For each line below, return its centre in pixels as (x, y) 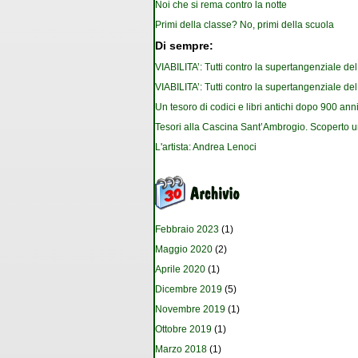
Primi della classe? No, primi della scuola (245, 25)
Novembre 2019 (190, 310)
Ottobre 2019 (183, 330)
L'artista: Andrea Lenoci (206, 147)
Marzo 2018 (181, 350)
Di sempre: (184, 46)
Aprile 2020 (180, 270)
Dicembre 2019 (189, 290)
